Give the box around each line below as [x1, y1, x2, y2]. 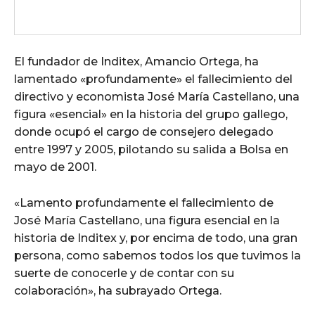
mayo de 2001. [14, 160, 96, 174]
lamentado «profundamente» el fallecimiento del [14, 72, 292, 86]
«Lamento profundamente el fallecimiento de [14, 195, 274, 210]
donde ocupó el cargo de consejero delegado [14, 124, 274, 139]
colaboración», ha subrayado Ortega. [14, 283, 221, 297]
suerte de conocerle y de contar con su [14, 266, 234, 280]
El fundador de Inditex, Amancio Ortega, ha [14, 54, 259, 68]
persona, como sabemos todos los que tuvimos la [14, 248, 301, 262]
